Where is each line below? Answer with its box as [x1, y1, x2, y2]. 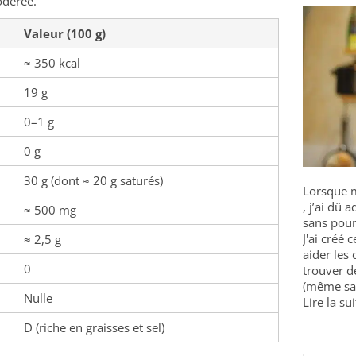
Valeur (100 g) [24, 25, 106, 41]
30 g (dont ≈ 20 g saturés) [24, 172, 163, 188]
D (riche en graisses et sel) [24, 319, 164, 335]
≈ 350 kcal [24, 55, 80, 71]
